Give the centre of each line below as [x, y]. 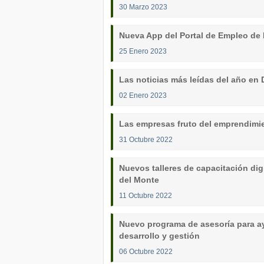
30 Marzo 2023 [143, 7]
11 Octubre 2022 [146, 195]
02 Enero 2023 [143, 95]
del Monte [139, 180]
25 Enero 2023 [143, 51]
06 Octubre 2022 [146, 251]
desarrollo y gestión [159, 236]
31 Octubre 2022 [146, 139]
